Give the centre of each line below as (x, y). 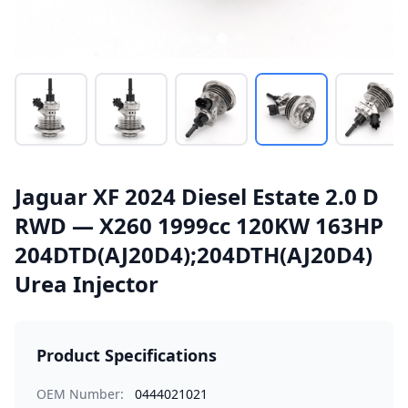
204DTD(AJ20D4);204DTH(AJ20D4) (194, 255)
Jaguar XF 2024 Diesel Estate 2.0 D (197, 196)
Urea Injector (87, 284)
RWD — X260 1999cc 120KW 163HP (199, 225)
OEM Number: (80, 394)
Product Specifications (127, 355)
